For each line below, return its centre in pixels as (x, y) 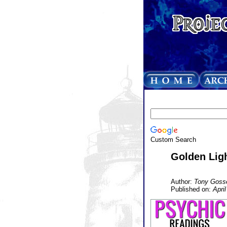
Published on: (192, 189)
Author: (182, 181)
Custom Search (173, 139)
